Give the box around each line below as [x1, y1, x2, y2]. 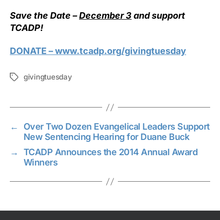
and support [132, 10, 185, 21]
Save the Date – [10, 10, 79, 21]
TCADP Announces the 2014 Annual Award [23, 147, 198, 158]
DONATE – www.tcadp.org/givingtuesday [10, 46, 186, 56]
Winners [23, 157, 58, 168]
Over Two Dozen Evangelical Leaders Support [23, 121, 210, 132]
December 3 [79, 10, 132, 21]
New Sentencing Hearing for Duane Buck [23, 132, 190, 142]
